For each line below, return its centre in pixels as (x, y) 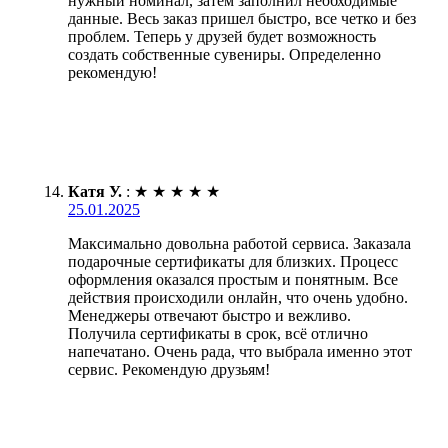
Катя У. (95, 191)
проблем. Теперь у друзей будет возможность (222, 36)
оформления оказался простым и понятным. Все (233, 279)
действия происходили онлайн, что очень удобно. (238, 297)
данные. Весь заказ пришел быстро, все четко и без (242, 18)
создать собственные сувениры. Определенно (224, 54)
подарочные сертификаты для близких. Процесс (233, 261)
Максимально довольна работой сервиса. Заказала (239, 243)
